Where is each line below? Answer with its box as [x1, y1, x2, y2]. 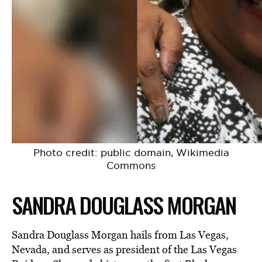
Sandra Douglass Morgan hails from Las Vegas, [12, 227, 229, 243]
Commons [106, 159, 156, 173]
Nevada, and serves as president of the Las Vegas [12, 242, 237, 257]
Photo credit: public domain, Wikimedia [33, 146, 229, 160]
